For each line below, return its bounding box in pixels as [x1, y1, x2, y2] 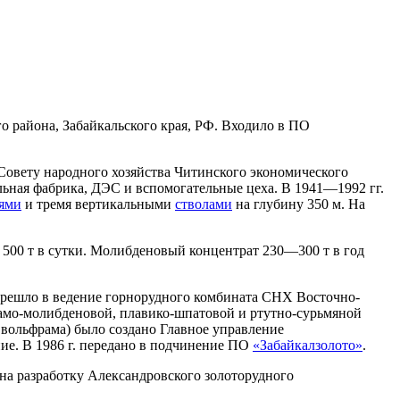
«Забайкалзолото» [253, 337, 362, 353]
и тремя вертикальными [21, 196, 175, 212]
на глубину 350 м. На [232, 196, 365, 212]
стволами [175, 196, 232, 212]
